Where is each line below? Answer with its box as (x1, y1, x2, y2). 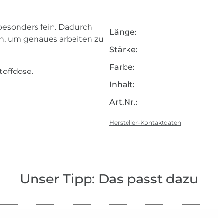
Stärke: (109, 45, 138, 54)
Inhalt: (109, 80, 135, 90)
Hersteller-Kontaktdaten (109, 119, 181, 127)
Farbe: (109, 62, 135, 72)
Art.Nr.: (109, 97, 138, 107)
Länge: (109, 27, 137, 37)
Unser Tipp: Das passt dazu (20, 171, 198, 187)
